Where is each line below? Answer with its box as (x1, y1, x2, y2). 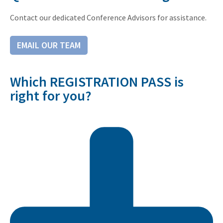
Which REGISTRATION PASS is (10, 72, 184, 91)
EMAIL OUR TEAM (17, 39, 81, 51)
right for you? (10, 86, 92, 105)
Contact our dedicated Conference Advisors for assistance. (10, 12, 207, 23)
